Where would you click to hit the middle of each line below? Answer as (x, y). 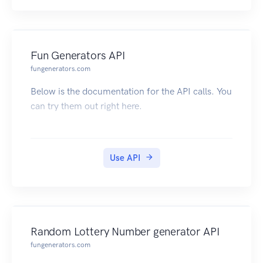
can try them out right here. (86, 106)
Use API (125, 158)
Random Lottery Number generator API (125, 232)
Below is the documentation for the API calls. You (131, 92)
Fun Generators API (78, 56)
